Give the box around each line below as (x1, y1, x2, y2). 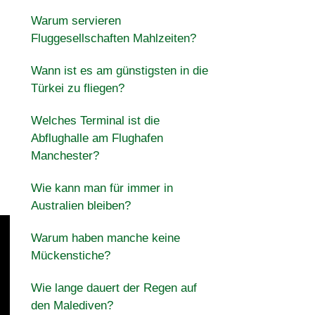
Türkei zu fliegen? (30, 82, 124, 95)
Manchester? (30, 149, 99, 162)
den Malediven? (30, 299, 113, 312)
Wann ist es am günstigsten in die (30, 64, 208, 77)
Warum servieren (30, 14, 121, 27)
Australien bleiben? (30, 199, 131, 212)
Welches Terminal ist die (30, 114, 160, 127)
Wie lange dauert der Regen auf (30, 281, 197, 295)
